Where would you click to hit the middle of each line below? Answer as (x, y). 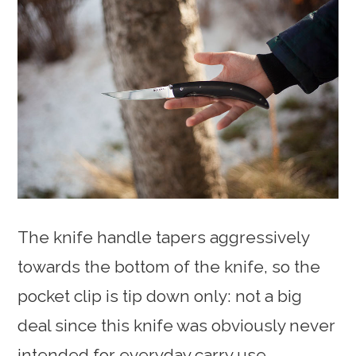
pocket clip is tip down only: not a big (160, 296)
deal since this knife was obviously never (177, 326)
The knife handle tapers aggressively (164, 238)
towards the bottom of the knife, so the (169, 267)
